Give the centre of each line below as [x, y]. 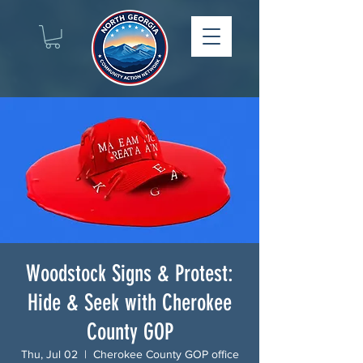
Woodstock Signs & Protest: [130, 273]
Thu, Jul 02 [49, 354]
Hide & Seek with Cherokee [130, 302]
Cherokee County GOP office [166, 354]
